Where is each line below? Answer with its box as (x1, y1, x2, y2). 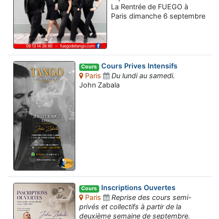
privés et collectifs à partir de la (79, 202, 182, 211)
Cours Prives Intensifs (99, 62, 177, 70)
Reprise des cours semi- (111, 193, 192, 202)
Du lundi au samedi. (111, 71, 175, 80)
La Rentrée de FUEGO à (111, 2, 188, 11)
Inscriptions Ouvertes (99, 183, 175, 192)
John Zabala (79, 81, 120, 89)
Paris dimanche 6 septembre (111, 12, 205, 21)
